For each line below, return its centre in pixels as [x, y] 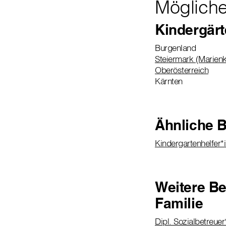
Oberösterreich [182, 70]
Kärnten [169, 81]
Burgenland [175, 48]
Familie [179, 203]
